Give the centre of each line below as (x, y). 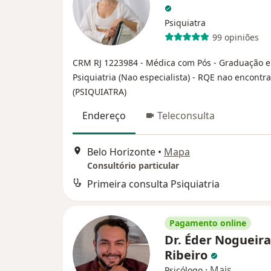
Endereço (104, 116)
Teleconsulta (186, 116)
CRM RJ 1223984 (106, 63)
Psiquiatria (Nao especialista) (132, 77)
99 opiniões (235, 37)
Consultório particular (133, 165)
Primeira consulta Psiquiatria (153, 184)
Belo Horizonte (121, 152)
